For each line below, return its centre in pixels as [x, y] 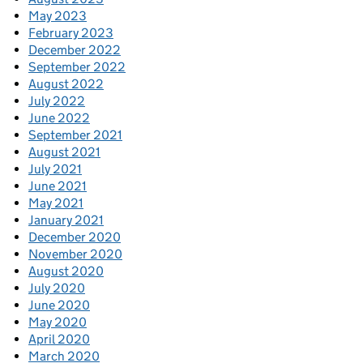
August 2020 [66, 271]
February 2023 [71, 32]
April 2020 [59, 339]
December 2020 [75, 237]
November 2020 [75, 254]
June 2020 [59, 305]
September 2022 [77, 66]
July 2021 [55, 169]
